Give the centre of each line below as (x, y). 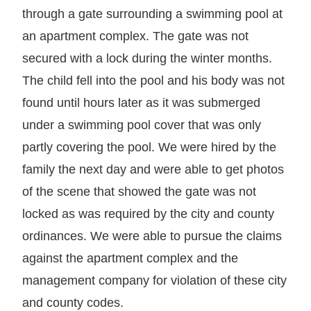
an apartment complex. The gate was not (135, 36)
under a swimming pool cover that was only (142, 125)
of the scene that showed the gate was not (139, 191)
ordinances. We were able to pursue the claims (152, 236)
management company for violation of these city (154, 280)
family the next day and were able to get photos (153, 169)
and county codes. (73, 302)
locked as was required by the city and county (148, 213)
